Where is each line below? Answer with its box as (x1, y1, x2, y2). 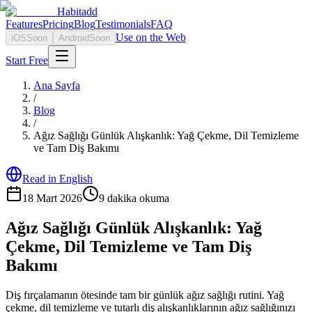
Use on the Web (116, 31, 186, 43)
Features (6, 18, 42, 30)
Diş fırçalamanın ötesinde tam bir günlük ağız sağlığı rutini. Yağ (6, 288, 284, 301)
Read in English (22, 173, 93, 185)
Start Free (6, 54, 48, 66)
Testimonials (95, 18, 150, 30)
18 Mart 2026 (22, 192, 82, 204)
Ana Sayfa (33, 79, 80, 91)
